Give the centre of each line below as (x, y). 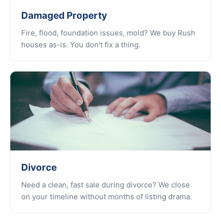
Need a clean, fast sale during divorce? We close (106, 185)
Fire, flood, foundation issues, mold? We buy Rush (108, 33)
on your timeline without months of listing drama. (107, 197)
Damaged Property (64, 16)
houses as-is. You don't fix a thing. (81, 45)
